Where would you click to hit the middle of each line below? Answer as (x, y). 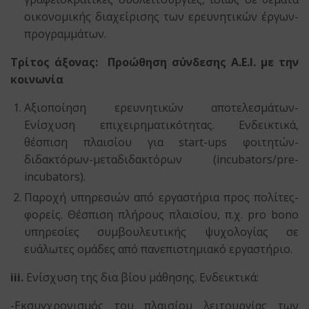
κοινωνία (37, 79)
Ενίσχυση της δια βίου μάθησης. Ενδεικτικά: (141, 277)
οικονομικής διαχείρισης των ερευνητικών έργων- (161, 17)
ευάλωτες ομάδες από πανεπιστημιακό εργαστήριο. (158, 249)
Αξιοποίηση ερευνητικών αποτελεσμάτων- (161, 108)
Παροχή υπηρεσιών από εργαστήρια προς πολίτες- (161, 197)
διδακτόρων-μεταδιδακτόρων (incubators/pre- (161, 159)
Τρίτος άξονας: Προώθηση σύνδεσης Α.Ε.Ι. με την (154, 62)
